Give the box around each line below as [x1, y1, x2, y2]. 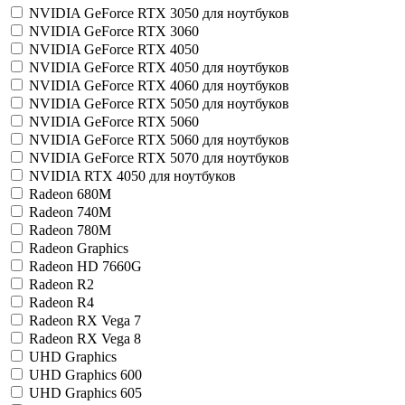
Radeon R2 [29, 277, 94, 292]
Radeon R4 [29, 295, 94, 310]
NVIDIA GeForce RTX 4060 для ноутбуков [29, 78, 289, 93]
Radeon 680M [29, 186, 111, 202]
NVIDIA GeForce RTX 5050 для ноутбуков [29, 96, 289, 111]
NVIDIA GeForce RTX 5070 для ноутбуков [29, 150, 289, 165]
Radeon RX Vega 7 [29, 313, 141, 328]
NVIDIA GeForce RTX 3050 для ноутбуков [29, 5, 289, 21]
